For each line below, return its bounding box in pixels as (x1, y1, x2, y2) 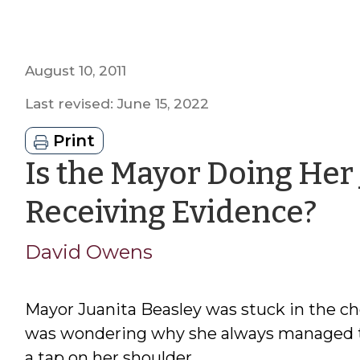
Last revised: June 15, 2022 (24, 95, 209, 112)
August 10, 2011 (24, 62, 126, 79)
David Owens (24, 239, 153, 264)
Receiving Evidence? (24, 193, 317, 231)
